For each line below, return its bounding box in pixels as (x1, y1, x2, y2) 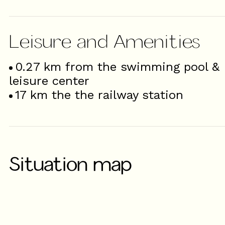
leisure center (9, 74, 89, 88)
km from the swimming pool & (44, 60, 219, 74)
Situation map (9, 153, 131, 174)
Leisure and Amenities (9, 30, 200, 51)
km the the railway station (30, 88, 183, 102)
